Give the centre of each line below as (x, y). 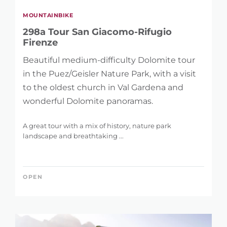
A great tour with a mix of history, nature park (97, 125)
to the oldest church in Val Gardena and (103, 87)
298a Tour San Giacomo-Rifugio (97, 32)
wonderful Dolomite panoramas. (88, 101)
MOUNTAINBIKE (48, 15)
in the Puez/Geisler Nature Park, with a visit (109, 73)
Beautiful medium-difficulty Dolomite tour (109, 60)
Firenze (40, 42)
